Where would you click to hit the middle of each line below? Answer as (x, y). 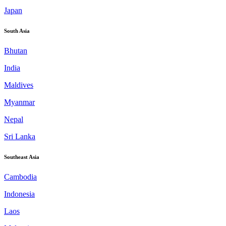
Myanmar (19, 102)
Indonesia (19, 194)
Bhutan (16, 51)
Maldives (19, 85)
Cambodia (20, 177)
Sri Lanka (20, 137)
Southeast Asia (22, 157)
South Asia (17, 31)
